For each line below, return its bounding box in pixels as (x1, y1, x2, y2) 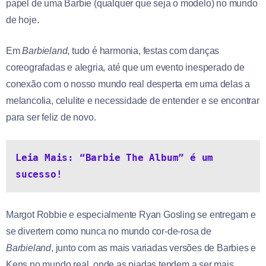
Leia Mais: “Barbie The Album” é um (15, 152, 214, 164)
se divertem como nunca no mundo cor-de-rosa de (6, 226, 211, 237)
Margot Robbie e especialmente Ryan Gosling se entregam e (6, 210, 256, 220)
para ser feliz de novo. (6, 112, 96, 123)
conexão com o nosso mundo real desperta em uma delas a (6, 79, 251, 90)
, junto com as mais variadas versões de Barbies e (51, 243, 256, 254)
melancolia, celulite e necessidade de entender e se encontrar (6, 96, 259, 106)
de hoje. (6, 15, 39, 26)
